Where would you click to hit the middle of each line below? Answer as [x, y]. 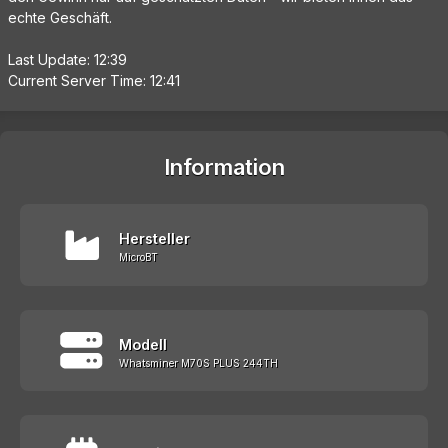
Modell [143, 344]
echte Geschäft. [60, 18]
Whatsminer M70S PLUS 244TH [198, 362]
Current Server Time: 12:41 [94, 81]
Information [224, 167]
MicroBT [138, 257]
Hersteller [154, 239]
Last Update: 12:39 [67, 60]
